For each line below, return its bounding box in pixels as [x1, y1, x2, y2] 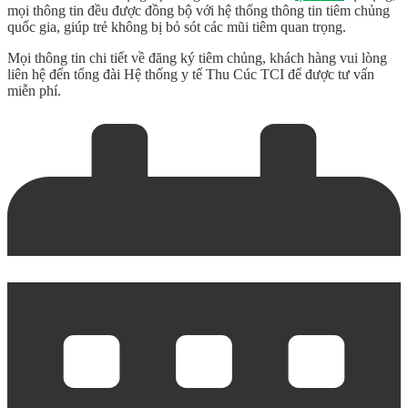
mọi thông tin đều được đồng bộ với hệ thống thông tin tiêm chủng [7, 2, 390, 18]
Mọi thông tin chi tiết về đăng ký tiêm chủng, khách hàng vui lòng [7, 49, 387, 66]
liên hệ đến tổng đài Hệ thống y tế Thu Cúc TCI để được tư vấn [7, 66, 374, 82]
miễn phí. [7, 82, 61, 98]
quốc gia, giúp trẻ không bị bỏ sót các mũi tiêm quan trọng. [7, 18, 346, 35]
